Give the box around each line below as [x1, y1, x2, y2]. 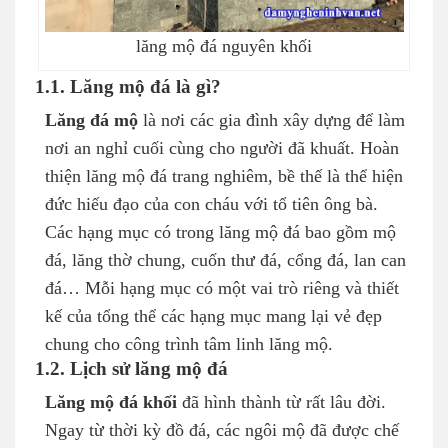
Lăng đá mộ [45, 111, 138, 130]
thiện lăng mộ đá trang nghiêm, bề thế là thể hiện [45, 167, 403, 186]
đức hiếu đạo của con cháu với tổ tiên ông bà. [45, 195, 378, 214]
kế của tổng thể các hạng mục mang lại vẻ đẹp [45, 307, 382, 326]
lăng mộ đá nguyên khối [136, 37, 312, 56]
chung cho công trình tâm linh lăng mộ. [45, 335, 333, 354]
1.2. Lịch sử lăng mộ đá [35, 359, 228, 379]
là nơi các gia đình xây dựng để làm [138, 111, 405, 130]
